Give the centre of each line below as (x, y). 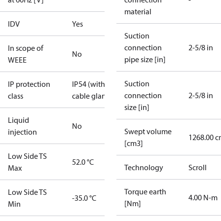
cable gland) (92, 96)
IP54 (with (89, 84)
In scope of (26, 48)
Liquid (18, 120)
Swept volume (148, 131)
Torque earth (145, 191)
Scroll (198, 167)
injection (22, 132)
